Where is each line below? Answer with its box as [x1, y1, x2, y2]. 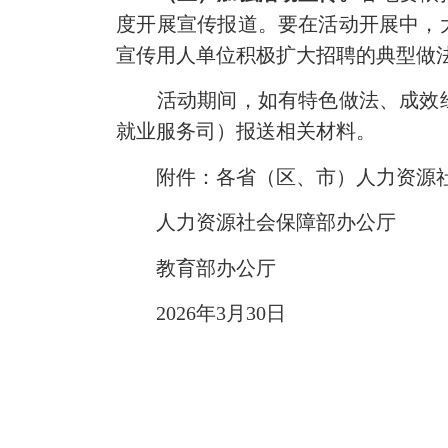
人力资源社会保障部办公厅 [116, 211, 397, 234]
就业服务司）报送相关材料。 [116, 120, 377, 143]
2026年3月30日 [116, 302, 287, 325]
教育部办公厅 [116, 256, 277, 279]
